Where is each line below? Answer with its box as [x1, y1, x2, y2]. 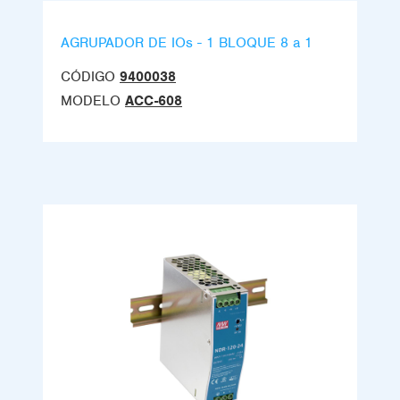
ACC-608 [125, 92, 182, 111]
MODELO [61, 92, 121, 111]
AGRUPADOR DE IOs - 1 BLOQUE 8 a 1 [61, 34, 312, 53]
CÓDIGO [61, 68, 115, 87]
